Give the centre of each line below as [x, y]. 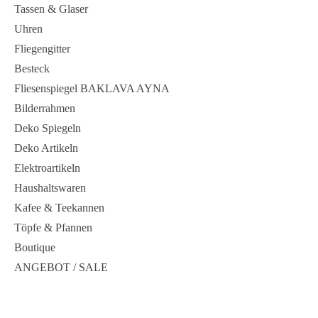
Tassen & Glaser [51, 9]
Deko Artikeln [46, 148]
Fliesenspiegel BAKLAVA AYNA [92, 88]
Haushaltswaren [50, 188]
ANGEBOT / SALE [61, 267]
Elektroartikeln [47, 168]
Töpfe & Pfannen [53, 227]
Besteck [32, 68]
